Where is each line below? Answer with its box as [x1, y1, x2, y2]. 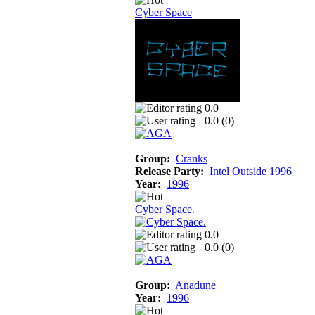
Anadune [175, 278, 216, 291]
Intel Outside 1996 [210, 165, 292, 177]
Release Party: [135, 165, 204, 177]
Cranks [176, 152, 207, 165]
